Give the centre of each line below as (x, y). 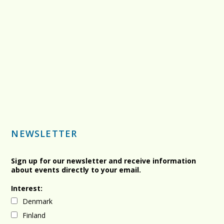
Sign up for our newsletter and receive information (104, 161)
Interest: (27, 188)
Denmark (38, 201)
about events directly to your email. (76, 170)
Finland (34, 215)
